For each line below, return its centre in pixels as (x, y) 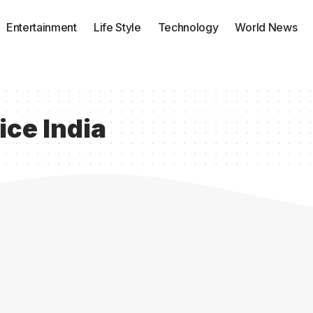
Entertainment (42, 27)
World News (266, 27)
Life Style (117, 27)
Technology (188, 27)
